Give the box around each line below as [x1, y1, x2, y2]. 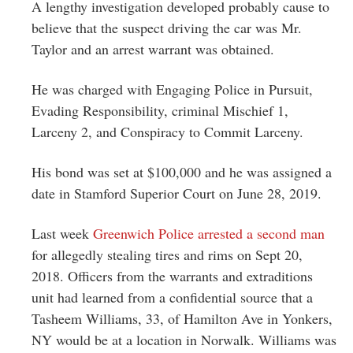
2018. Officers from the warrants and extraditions [32, 266, 313, 285]
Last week [32, 223, 89, 243]
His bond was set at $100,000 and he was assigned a [32, 162, 332, 181]
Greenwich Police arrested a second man [89, 223, 325, 243]
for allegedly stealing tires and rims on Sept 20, [32, 244, 303, 264]
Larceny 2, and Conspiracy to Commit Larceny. [32, 121, 303, 141]
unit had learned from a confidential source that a [32, 287, 313, 307]
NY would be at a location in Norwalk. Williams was [32, 329, 336, 349]
